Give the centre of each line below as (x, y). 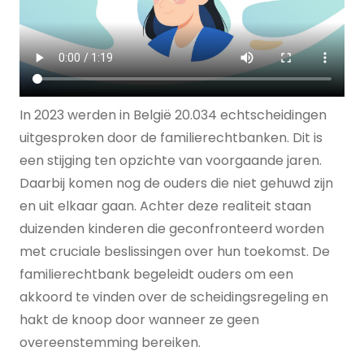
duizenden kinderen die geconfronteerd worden (172, 229)
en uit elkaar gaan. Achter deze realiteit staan (165, 206)
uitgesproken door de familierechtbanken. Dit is (171, 138)
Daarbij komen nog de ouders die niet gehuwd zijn (176, 183)
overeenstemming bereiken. (110, 342)
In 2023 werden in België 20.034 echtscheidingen (173, 115)
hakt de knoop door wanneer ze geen (139, 320)
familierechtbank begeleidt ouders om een (156, 274)
